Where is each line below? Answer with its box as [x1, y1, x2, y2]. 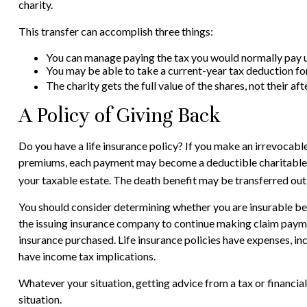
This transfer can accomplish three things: [18, 25, 213, 38]
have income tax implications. [18, 249, 156, 262]
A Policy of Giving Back [18, 102, 221, 128]
